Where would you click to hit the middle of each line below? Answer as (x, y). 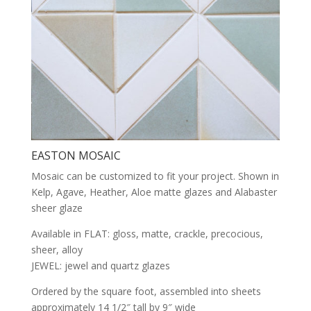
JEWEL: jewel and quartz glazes (100, 266)
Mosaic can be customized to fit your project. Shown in (155, 176)
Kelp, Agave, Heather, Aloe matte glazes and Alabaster (154, 192)
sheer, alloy (57, 250)
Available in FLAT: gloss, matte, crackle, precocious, (147, 234)
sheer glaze (57, 208)
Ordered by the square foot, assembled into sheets (146, 292)
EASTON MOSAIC (76, 156)
